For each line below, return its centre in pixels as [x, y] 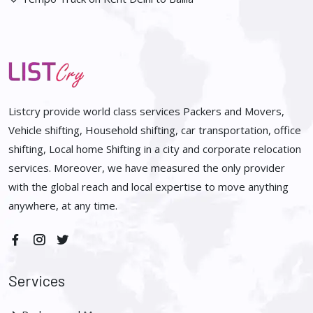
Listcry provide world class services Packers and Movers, [146, 111]
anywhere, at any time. [63, 206]
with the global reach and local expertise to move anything [148, 187]
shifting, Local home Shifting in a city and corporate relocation [155, 149]
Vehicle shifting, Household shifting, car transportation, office [155, 130]
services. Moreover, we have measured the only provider [147, 168]
